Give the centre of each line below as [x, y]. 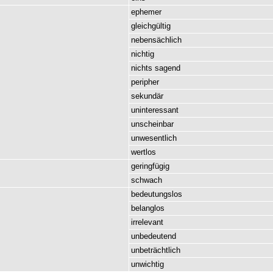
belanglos [148, 208]
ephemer [146, 12]
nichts [142, 68]
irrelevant [147, 222]
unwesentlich [154, 138]
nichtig [143, 54]
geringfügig [150, 166]
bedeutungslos [157, 194]
